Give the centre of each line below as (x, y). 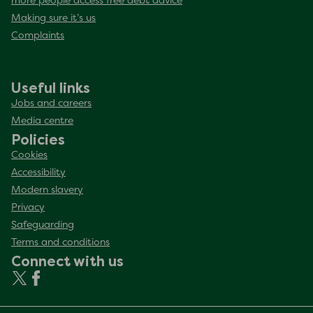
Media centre (42, 121)
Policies (38, 139)
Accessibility (38, 173)
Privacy (28, 208)
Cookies (29, 155)
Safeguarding (43, 225)
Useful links (51, 88)
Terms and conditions (60, 242)
